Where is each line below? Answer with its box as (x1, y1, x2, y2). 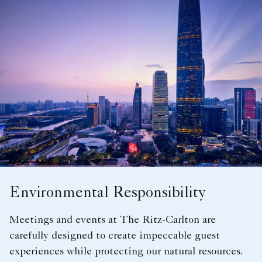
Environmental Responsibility (9, 186, 206, 202)
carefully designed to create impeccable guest (9, 230, 220, 242)
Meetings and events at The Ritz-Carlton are (9, 215, 216, 226)
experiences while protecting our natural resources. (9, 246, 243, 257)
